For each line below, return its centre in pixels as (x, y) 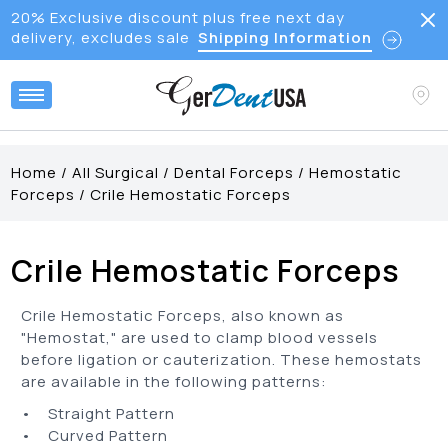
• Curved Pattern (97, 435)
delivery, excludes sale (100, 37)
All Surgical (116, 172)
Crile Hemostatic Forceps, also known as (183, 315)
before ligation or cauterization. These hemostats (222, 359)
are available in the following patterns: (176, 381)
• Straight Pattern (100, 413)
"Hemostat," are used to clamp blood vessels (200, 337)
